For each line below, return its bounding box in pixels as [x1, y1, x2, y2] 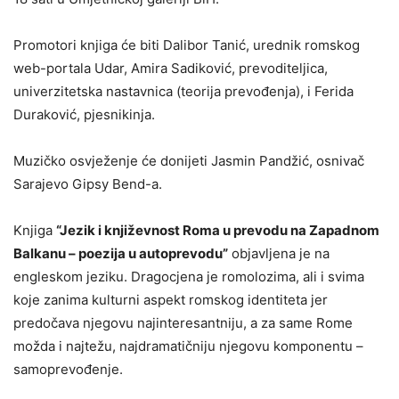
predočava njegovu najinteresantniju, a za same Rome [13, 314, 353, 332]
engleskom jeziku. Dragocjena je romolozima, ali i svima [13, 268, 364, 286]
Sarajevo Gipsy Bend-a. [13, 175, 162, 193]
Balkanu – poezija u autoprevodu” [13, 245, 228, 263]
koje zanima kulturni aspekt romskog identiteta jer [13, 291, 328, 309]
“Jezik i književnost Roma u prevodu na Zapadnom [56, 222, 379, 240]
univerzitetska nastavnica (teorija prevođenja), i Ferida [13, 83, 354, 101]
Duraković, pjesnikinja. [13, 106, 155, 124]
